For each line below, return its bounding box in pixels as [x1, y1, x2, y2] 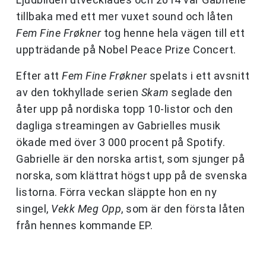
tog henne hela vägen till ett [101, 27, 245, 40]
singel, [16, 202, 51, 216]
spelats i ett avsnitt [147, 69, 249, 83]
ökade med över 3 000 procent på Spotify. [16, 136, 225, 149]
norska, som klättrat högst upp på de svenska [16, 169, 247, 182]
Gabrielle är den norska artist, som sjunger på [16, 153, 245, 166]
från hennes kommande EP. [16, 219, 153, 232]
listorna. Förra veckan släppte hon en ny [16, 186, 217, 199]
